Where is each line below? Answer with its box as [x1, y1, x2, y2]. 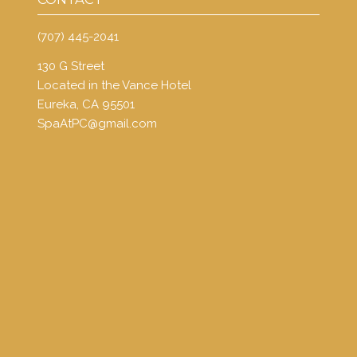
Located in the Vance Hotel [37, 77, 191, 92]
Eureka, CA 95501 [37, 96, 135, 112]
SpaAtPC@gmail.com [37, 116, 157, 131]
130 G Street [37, 58, 104, 73]
